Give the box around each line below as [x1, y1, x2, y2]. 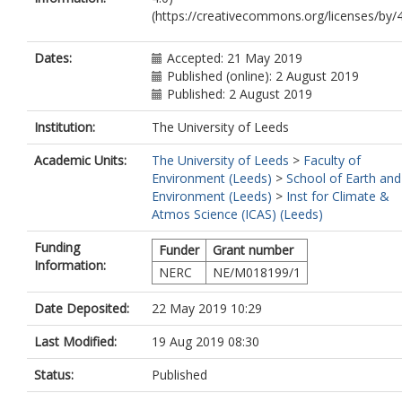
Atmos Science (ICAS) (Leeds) [152, 205, 323, 223]
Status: [34, 366, 74, 383]
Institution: [34, 118, 95, 135]
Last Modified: [34, 333, 117, 350]
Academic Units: [34, 152, 127, 169]
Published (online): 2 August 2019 [167, 67, 359, 84]
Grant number [213, 241, 293, 258]
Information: [34, 257, 106, 274]
